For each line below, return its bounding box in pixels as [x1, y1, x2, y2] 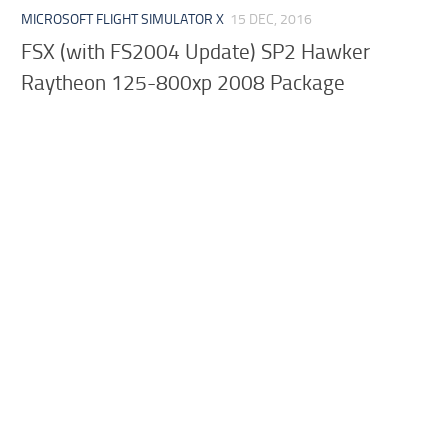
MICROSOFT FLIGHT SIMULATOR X [21, 10, 225, 28]
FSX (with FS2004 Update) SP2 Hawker [21, 38, 371, 64]
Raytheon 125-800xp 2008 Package [21, 69, 346, 95]
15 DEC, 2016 [230, 10, 313, 28]
